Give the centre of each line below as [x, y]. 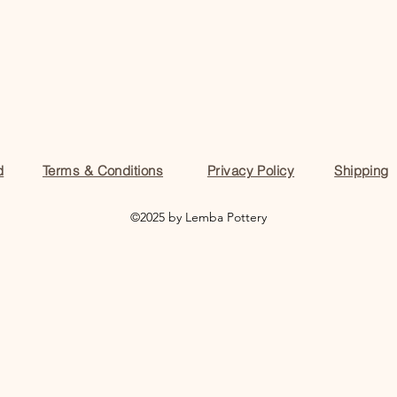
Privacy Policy [251, 171]
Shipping [362, 171]
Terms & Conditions [103, 171]
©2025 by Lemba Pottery [198, 218]
